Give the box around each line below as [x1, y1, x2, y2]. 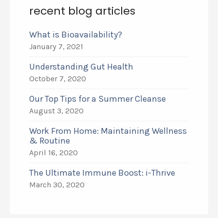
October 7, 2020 [29, 74, 86, 83]
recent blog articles [29, 3, 135, 18]
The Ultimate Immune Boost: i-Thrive [29, 167, 177, 178]
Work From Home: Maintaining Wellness [29, 126, 187, 136]
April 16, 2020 [29, 148, 78, 157]
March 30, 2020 [29, 180, 85, 189]
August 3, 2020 [29, 106, 84, 115]
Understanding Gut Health [29, 61, 133, 72]
